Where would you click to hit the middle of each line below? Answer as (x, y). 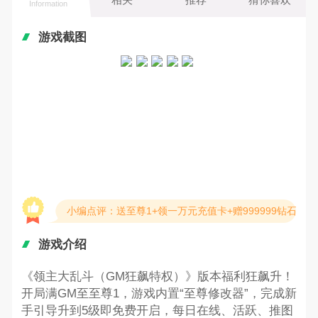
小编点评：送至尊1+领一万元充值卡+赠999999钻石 (181, 210)
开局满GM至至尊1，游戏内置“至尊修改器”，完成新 (159, 294)
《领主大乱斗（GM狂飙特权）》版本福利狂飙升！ (157, 277)
